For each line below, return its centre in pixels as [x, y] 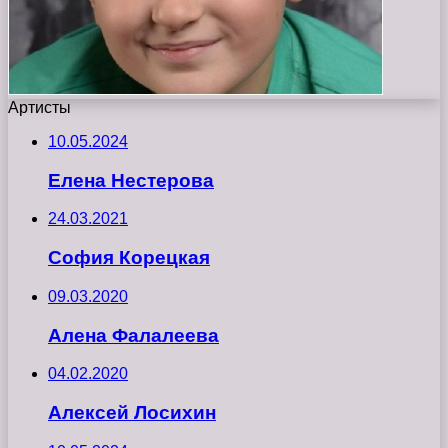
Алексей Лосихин [132, 413]
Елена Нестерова [131, 180]
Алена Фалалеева [133, 335]
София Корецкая [129, 258]
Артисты [39, 107]
